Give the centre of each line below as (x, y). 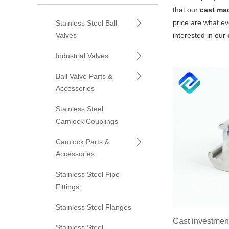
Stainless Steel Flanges (94, 207)
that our (186, 9)
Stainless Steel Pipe (88, 174)
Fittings (67, 186)
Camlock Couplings (87, 121)
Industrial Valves (82, 55)
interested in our (200, 35)
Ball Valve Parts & (84, 76)
